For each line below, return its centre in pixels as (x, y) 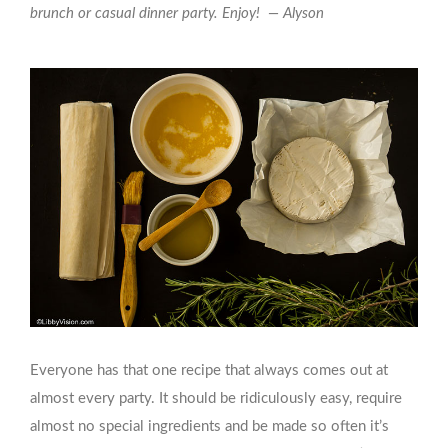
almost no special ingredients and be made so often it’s (209, 426)
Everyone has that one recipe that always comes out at (209, 370)
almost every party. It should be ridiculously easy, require (216, 398)
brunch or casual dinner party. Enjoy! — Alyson (177, 13)
